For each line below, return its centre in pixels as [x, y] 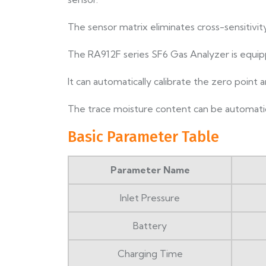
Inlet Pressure [150, 198]
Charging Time [150, 254]
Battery [150, 226]
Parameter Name [150, 170]
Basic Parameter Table [143, 137]
